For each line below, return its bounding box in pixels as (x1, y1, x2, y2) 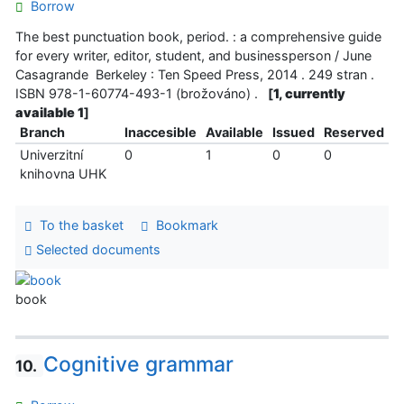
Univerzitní (19, 146, 83, 162)
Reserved (323, 124, 384, 140)
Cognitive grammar (42, 351, 234, 377)
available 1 (15, 104, 84, 120)
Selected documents (32, 242, 161, 258)
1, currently (273, 85, 345, 101)
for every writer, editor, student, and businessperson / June (15, 47, 372, 63)
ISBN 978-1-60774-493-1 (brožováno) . (15, 85, 265, 101)
